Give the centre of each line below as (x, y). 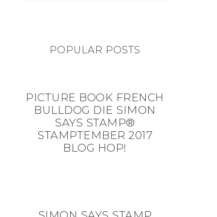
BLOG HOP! (95, 148)
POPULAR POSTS (95, 50)
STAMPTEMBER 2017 (95, 135)
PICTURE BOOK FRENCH (95, 98)
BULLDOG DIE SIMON (95, 110)
